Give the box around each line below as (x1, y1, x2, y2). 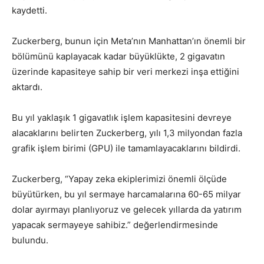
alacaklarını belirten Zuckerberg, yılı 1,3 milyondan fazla (12, 127, 242, 138)
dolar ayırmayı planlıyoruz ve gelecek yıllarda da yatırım (12, 204, 242, 215)
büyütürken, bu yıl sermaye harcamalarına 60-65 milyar (12, 189, 241, 200)
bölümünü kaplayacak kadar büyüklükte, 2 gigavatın (12, 51, 225, 62)
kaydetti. (12, 5, 47, 16)
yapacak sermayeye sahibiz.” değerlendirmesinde (12, 219, 218, 230)
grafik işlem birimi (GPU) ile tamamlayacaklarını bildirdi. (12, 143, 240, 154)
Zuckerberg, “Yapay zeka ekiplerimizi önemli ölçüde (12, 173, 227, 184)
